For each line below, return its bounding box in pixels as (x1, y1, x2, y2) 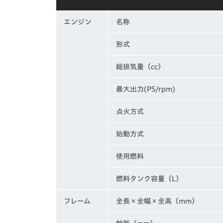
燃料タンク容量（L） (116, 175, 183, 182)
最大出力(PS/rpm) (116, 85, 175, 93)
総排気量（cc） (116, 63, 165, 70)
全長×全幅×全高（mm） (116, 197, 199, 205)
